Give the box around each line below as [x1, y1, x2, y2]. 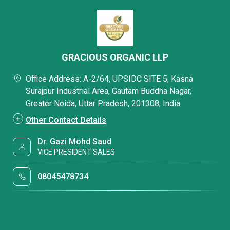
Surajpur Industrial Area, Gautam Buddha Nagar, [26, 86, 191, 96]
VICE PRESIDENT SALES [37, 148, 116, 156]
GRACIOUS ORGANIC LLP [62, 52, 168, 63]
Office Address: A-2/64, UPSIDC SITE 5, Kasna [26, 74, 193, 84]
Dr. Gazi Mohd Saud [37, 137, 112, 146]
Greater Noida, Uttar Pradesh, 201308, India [26, 99, 180, 108]
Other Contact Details [26, 115, 106, 125]
